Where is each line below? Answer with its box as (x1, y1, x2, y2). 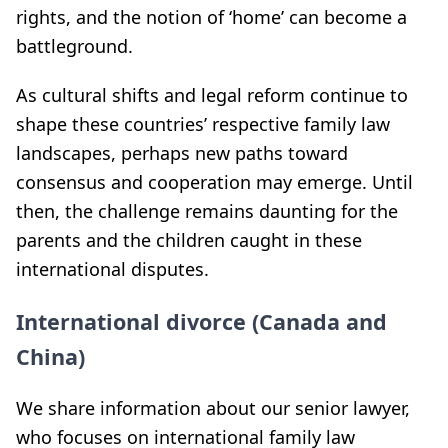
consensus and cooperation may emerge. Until (16, 169, 413, 194)
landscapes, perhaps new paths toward (16, 140, 348, 165)
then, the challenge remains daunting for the (16, 198, 398, 223)
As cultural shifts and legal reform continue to (16, 82, 408, 107)
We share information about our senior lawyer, (16, 395, 410, 420)
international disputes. (16, 256, 209, 281)
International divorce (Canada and (16, 306, 387, 336)
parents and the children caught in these (16, 227, 362, 252)
